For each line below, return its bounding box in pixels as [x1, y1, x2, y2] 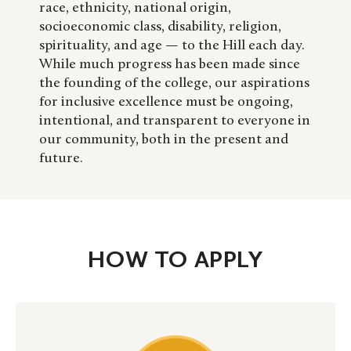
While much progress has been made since [39, 57, 300, 73]
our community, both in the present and [39, 132, 288, 148]
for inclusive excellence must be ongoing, [39, 95, 293, 110]
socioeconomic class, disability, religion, [39, 20, 281, 35]
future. [39, 151, 83, 167]
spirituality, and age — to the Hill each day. [39, 38, 305, 54]
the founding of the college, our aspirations [39, 76, 309, 92]
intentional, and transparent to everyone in [39, 114, 310, 129]
